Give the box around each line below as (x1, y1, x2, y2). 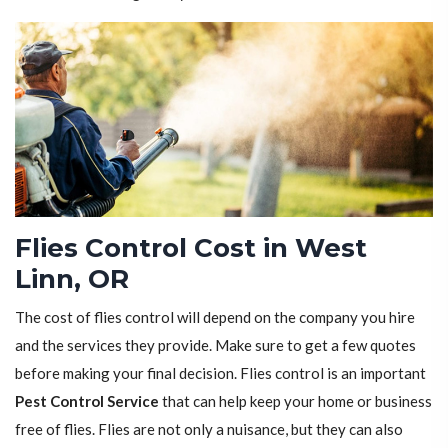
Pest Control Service (15, 392, 159, 411)
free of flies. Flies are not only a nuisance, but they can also (15, 420, 403, 439)
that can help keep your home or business (159, 392, 432, 411)
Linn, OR (15, 263, 129, 296)
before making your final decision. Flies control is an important (15, 364, 426, 383)
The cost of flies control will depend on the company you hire (15, 308, 415, 327)
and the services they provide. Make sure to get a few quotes (15, 336, 416, 355)
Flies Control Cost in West (15, 232, 367, 265)
